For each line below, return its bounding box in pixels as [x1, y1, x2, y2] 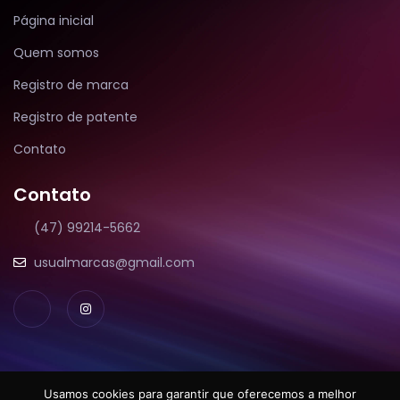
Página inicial [13, 11, 94, 29]
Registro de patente [13, 107, 137, 126]
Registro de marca [13, 75, 129, 94]
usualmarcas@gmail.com [33, 253, 195, 271]
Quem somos [13, 43, 99, 62]
